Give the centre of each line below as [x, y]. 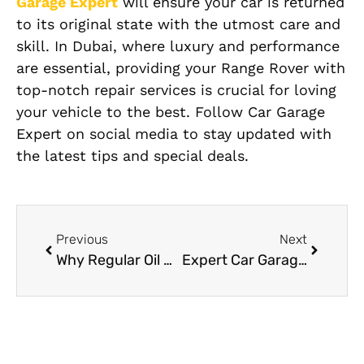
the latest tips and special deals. [132, 155]
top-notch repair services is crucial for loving [176, 89]
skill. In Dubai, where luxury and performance [178, 45]
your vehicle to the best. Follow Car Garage [171, 111]
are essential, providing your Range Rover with [181, 67]
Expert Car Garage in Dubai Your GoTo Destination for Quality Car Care [302, 260]
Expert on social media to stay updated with [174, 133]
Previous [82, 239]
